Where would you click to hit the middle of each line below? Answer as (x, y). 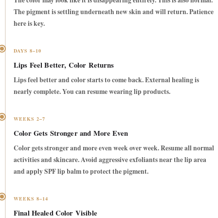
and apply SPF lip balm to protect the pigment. (81, 172)
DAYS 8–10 (28, 51)
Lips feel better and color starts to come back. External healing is (106, 80)
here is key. (29, 24)
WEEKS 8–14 (31, 199)
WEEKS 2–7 (30, 119)
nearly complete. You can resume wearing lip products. (92, 92)
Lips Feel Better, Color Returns (64, 65)
